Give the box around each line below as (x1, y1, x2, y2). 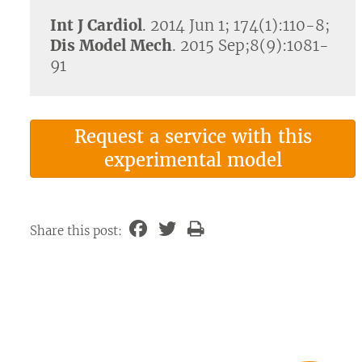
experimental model (103, 149, 282, 171)
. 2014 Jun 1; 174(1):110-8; (142, 16, 330, 35)
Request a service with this (74, 125, 312, 148)
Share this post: (30, 223, 125, 238)
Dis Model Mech (50, 36, 172, 55)
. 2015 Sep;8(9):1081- (172, 36, 329, 55)
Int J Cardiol (50, 16, 142, 35)
